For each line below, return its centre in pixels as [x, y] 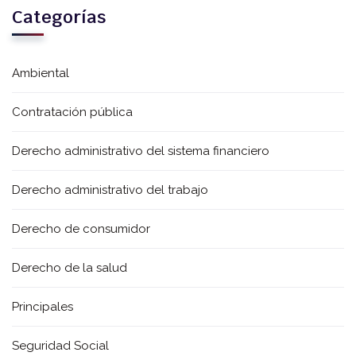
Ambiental [41, 74]
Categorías [59, 17]
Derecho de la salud [70, 268]
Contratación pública [72, 112]
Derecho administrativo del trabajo [110, 190]
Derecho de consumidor [81, 229]
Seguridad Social [60, 346]
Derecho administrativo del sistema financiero [141, 151]
